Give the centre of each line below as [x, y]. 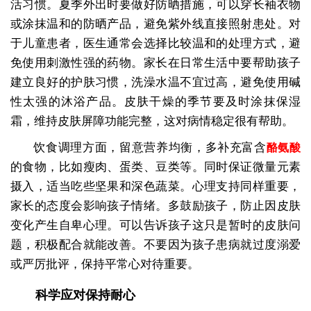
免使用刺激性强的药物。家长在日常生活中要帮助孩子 [155, 63]
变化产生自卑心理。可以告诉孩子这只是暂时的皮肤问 [155, 226]
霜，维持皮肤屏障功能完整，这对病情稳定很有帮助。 [152, 121]
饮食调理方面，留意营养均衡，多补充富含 [150, 148]
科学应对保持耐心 [85, 295]
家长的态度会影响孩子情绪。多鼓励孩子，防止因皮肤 [155, 206]
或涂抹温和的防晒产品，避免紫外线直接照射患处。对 [155, 24]
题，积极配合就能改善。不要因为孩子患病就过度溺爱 [155, 245]
